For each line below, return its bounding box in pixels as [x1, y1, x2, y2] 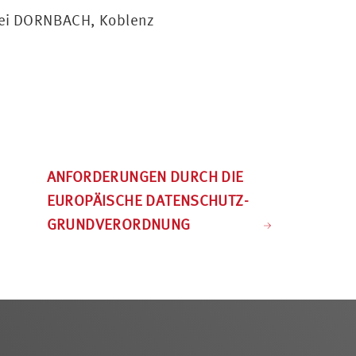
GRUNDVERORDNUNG [46, 215, 191, 233]
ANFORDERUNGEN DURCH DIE [46, 167, 244, 185]
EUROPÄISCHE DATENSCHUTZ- [46, 191, 250, 209]
